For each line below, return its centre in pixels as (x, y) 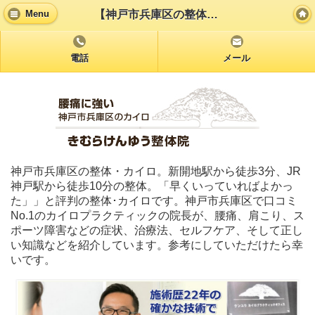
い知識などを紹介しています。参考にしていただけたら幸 (157, 245)
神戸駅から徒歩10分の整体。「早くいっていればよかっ (152, 186)
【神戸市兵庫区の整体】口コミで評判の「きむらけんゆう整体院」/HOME (213, 14)
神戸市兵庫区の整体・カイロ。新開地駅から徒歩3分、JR (156, 171)
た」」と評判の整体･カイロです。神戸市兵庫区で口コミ (154, 201)
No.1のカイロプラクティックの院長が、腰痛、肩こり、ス (157, 216)
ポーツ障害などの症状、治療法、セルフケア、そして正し (157, 230)
